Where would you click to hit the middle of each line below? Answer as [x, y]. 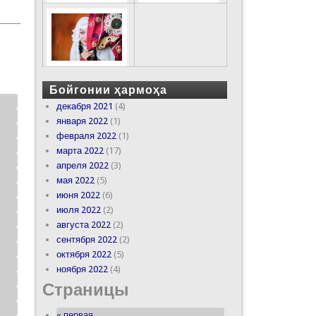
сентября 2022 [86, 239]
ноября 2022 [82, 269]
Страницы [85, 290]
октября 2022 [84, 254]
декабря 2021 [84, 106]
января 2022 [82, 121]
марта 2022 [80, 150]
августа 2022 [83, 224]
